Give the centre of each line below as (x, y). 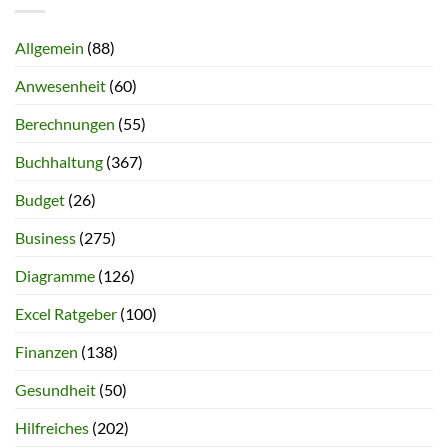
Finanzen (46, 352)
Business (45, 238)
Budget (40, 200)
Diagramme (55, 276)
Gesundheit (55, 390)
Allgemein (49, 48)
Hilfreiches (52, 428)
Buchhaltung (59, 162)
